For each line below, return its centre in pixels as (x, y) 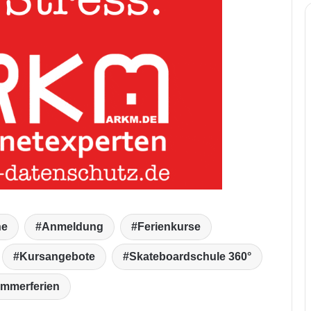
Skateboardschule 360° (190, 256)
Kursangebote (57, 256)
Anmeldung (72, 226)
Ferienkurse (169, 226)
